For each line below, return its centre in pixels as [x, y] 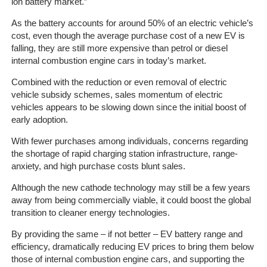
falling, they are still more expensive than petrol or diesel [119, 48]
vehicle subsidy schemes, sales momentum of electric [117, 94]
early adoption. [39, 119]
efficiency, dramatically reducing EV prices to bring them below [132, 246]
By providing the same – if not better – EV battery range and [127, 234]
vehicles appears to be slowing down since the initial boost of [128, 107]
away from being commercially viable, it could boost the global [131, 200]
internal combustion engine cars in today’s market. [108, 60]
